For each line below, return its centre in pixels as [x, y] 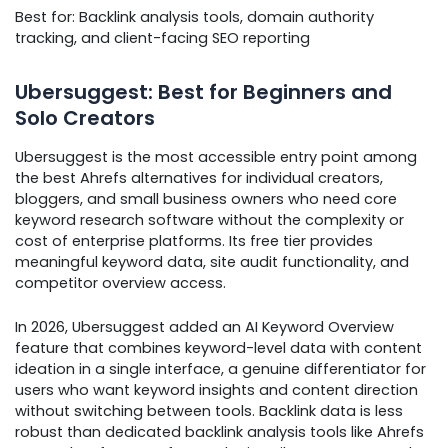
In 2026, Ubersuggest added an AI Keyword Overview [204, 327]
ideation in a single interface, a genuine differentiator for [220, 369]
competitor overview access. [120, 282]
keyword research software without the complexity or [209, 219]
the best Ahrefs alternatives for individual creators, [199, 177]
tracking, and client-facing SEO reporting [162, 37]
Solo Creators [85, 117]
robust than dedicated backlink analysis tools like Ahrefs [219, 432]
